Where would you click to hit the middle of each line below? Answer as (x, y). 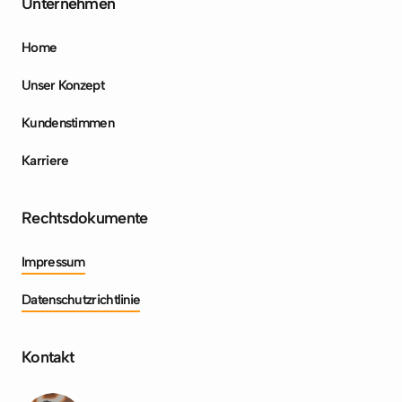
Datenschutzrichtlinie (81, 300)
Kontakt (48, 357)
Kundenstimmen (68, 123)
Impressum (53, 262)
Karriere (45, 161)
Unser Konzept (63, 86)
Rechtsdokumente (85, 218)
